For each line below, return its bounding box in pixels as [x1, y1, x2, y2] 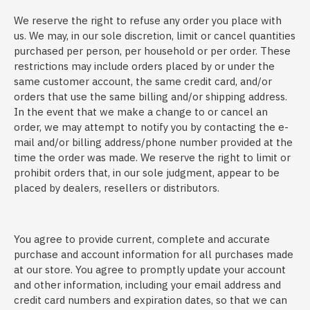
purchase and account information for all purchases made [14, 248, 293, 261]
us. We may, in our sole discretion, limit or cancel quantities [14, 29, 295, 42]
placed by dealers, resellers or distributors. [14, 181, 219, 194]
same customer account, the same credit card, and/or [14, 75, 272, 88]
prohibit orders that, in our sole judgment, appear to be [14, 166, 280, 179]
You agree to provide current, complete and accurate [14, 232, 270, 246]
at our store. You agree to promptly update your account [14, 263, 286, 276]
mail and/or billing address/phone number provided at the [14, 136, 293, 149]
